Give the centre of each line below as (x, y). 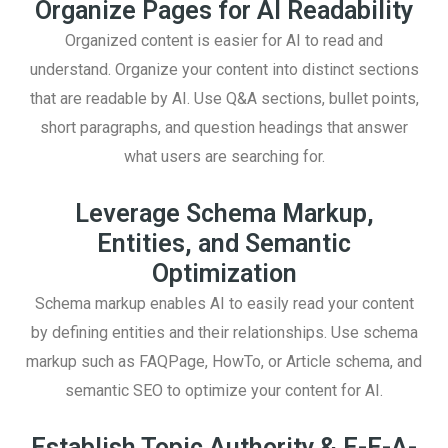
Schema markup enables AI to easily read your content (224, 304)
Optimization (224, 274)
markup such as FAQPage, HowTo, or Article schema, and (224, 362)
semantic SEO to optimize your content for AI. (224, 391)
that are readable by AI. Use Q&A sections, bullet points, (224, 99)
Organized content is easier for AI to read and (224, 41)
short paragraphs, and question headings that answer (224, 128)
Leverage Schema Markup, (224, 214)
